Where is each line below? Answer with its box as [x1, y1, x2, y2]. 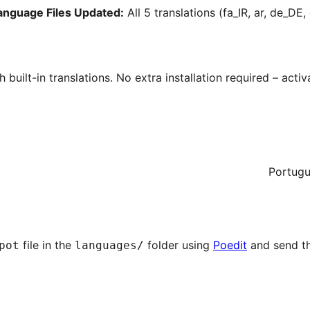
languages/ [75, 239, 144, 253]
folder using [144, 238, 213, 253]
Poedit [213, 238, 247, 253]
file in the [19, 238, 75, 253]
